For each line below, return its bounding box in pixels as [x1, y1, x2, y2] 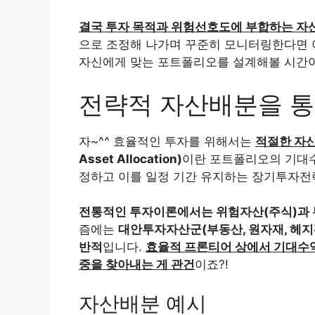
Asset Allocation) [79, 151, 182, 166]
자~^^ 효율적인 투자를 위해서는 [79, 134, 255, 148]
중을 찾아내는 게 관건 [79, 257, 195, 272]
